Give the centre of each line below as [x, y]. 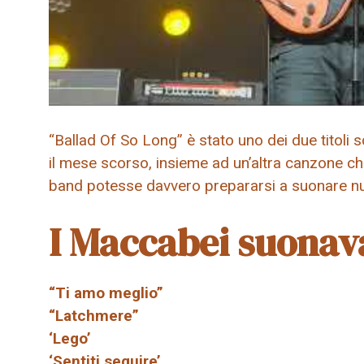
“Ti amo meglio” [106, 293]
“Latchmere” [94, 316]
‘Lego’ [70, 339]
